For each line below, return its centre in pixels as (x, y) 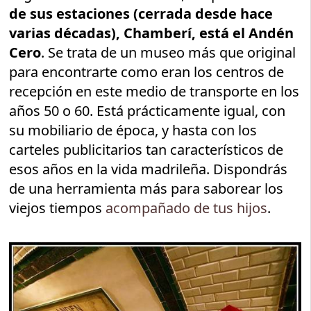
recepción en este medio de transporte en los (154, 91)
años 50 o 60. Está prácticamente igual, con (148, 110)
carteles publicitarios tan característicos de (146, 149)
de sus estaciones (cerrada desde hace (141, 13)
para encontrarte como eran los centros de (147, 72)
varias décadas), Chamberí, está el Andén (152, 33)
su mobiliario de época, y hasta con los (133, 130)
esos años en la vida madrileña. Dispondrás (149, 169)
